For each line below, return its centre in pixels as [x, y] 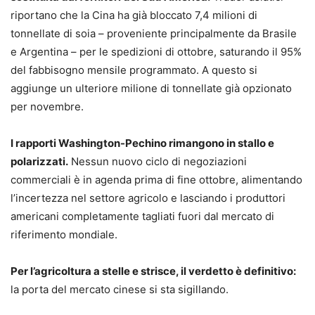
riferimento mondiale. [64, 234]
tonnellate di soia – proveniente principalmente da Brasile [154, 33]
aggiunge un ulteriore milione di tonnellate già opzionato [151, 88]
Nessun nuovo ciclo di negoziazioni [157, 161]
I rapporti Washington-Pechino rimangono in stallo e [142, 143]
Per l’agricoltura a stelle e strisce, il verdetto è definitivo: [153, 271]
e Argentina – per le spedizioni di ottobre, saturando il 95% [156, 51]
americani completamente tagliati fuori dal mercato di [142, 216]
